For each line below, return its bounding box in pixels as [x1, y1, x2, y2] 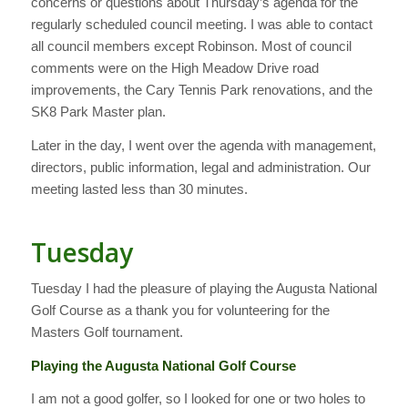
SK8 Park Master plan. [30, 104, 166, 120]
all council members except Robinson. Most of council [30, 38, 352, 55]
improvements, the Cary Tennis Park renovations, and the [30, 82, 372, 98]
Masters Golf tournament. [30, 323, 183, 340]
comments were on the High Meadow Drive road [30, 60, 319, 76]
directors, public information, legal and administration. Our [30, 159, 371, 176]
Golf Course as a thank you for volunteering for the [30, 301, 330, 318]
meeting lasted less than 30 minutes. [30, 181, 248, 198]
